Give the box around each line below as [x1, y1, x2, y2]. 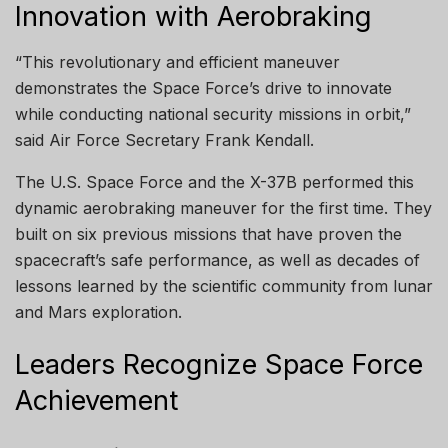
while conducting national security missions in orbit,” [15, 103, 411, 124]
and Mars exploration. [15, 301, 182, 322]
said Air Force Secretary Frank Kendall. [15, 129, 314, 150]
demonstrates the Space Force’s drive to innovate [15, 77, 392, 98]
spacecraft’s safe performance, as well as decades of [15, 249, 420, 270]
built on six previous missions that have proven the [15, 223, 402, 244]
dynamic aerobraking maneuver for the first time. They [15, 197, 432, 218]
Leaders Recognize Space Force [15, 348, 423, 382]
